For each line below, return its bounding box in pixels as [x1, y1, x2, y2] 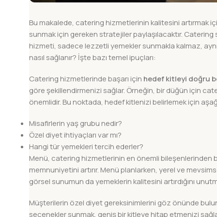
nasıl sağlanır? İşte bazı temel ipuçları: [29, 52, 156, 63]
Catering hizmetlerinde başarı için [29, 74, 143, 84]
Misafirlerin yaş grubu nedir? [29, 118, 122, 129]
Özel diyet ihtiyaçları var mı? [29, 130, 122, 140]
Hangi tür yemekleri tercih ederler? [29, 141, 143, 152]
